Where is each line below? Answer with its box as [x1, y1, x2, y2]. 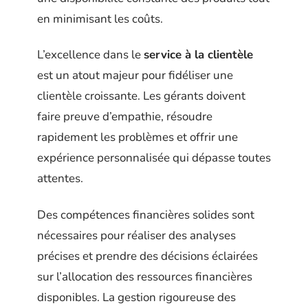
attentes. [37, 170, 83, 187]
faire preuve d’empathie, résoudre [37, 109, 212, 125]
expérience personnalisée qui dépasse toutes [37, 150, 271, 166]
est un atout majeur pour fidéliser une [37, 67, 233, 84]
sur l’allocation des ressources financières [37, 268, 252, 285]
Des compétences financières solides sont [37, 206, 254, 223]
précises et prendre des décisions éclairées [37, 247, 258, 264]
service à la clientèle [144, 47, 253, 63]
